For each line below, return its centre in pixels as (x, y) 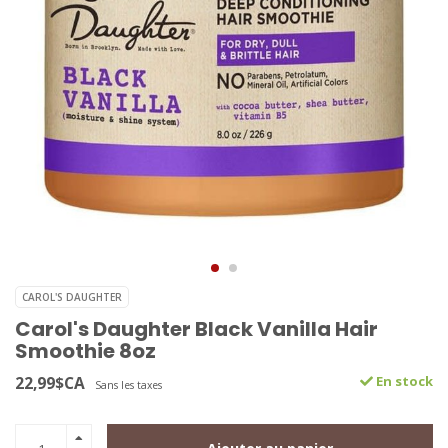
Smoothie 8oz (85, 351)
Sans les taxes (128, 385)
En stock (403, 381)
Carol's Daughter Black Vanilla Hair (196, 329)
